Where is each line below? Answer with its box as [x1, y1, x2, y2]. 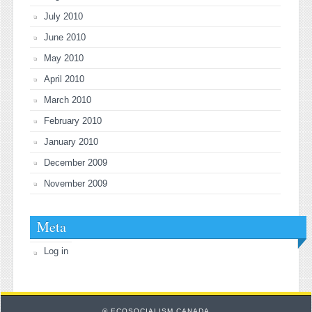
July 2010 [44, 10, 83, 22]
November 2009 [44, 178, 107, 189]
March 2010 [44, 94, 91, 105]
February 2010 [44, 115, 102, 126]
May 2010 [44, 52, 84, 63]
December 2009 [44, 157, 107, 168]
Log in [44, 245, 68, 256]
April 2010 [44, 73, 84, 84]
